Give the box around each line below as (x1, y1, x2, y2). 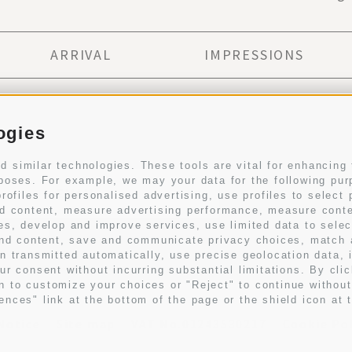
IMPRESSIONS (203, 45, 304, 64)
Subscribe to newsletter (29, 119, 323, 150)
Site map (56, 315, 116, 332)
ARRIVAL (50, 45, 112, 64)
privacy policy (230, 226, 310, 240)
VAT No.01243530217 (131, 315, 267, 332)
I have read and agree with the (57, 226, 231, 240)
